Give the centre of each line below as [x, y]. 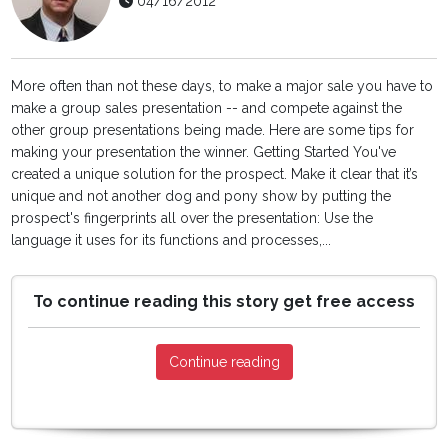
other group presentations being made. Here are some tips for [213, 130]
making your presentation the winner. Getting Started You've [204, 152]
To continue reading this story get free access [224, 302]
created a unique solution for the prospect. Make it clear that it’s [215, 174]
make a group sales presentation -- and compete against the [207, 108]
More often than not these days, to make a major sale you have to [222, 86]
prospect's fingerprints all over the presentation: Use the [192, 218]
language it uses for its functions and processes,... [171, 240]
